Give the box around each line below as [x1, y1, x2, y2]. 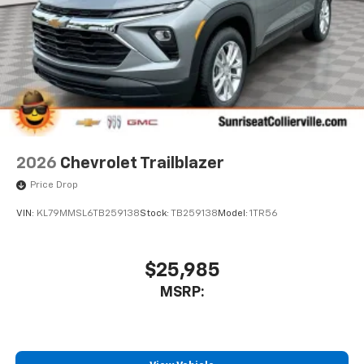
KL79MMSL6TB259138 [37, 209, 140, 219]
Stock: [140, 209, 171, 219]
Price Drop [30, 180, 78, 191]
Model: [218, 209, 249, 219]
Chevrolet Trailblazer [60, 154, 224, 171]
